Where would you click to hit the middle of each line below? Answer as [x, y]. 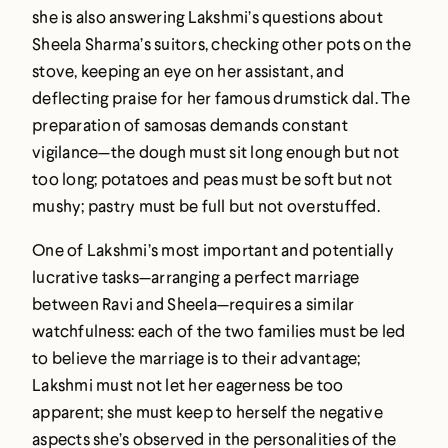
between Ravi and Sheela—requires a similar [193, 304]
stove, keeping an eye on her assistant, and [188, 71]
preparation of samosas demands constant [190, 125]
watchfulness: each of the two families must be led [219, 331]
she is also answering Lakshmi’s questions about [207, 17]
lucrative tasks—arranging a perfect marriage [195, 277]
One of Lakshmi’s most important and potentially [213, 250]
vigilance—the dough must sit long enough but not [215, 152]
